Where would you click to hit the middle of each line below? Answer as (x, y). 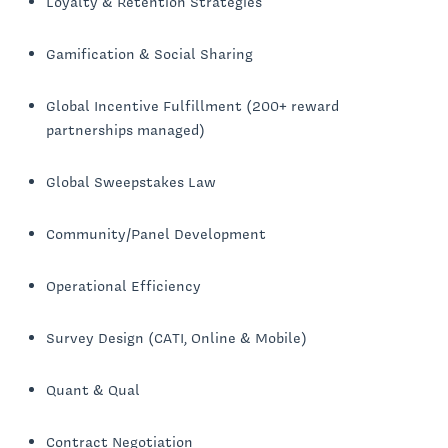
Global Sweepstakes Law (131, 182)
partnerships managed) (125, 130)
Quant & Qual (93, 390)
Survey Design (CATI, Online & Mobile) (176, 338)
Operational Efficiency (123, 286)
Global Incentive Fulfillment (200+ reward (192, 106)
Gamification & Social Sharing (149, 54)
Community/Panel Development (156, 234)
